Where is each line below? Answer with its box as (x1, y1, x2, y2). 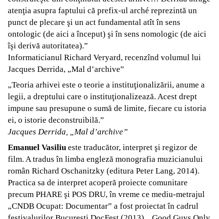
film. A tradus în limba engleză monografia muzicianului (8, 154, 203, 164)
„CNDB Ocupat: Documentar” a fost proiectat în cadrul (8, 201, 198, 211)
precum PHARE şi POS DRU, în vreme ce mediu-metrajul (8, 189, 205, 199)
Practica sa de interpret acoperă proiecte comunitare (8, 177, 188, 187)
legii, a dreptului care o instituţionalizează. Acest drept (8, 91, 197, 101)
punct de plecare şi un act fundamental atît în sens (8, 17, 180, 27)
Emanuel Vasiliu (8, 142, 66, 152)
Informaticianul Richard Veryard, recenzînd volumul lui (8, 52, 201, 62)
